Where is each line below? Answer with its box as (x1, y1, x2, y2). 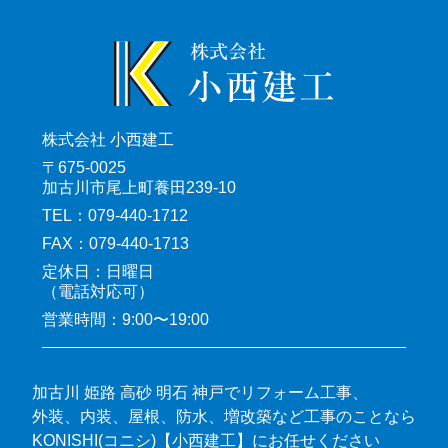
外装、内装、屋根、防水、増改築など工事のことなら (32, 407, 416, 426)
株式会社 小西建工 (42, 129, 174, 148)
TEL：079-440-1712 (42, 205, 188, 224)
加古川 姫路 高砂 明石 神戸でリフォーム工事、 (32, 383, 368, 402)
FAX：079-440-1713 (42, 234, 189, 253)
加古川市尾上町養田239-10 (42, 177, 236, 196)
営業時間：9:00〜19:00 (42, 310, 209, 329)
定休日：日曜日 (42, 262, 154, 281)
